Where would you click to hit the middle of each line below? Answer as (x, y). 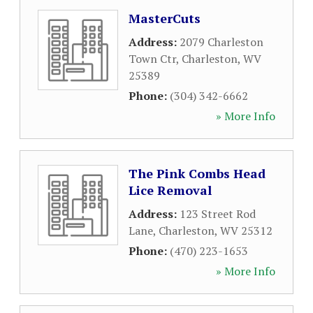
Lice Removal (170, 190)
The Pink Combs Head (197, 173)
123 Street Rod (218, 214)
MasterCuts (165, 18)
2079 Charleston (221, 42)
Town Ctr (152, 59)
